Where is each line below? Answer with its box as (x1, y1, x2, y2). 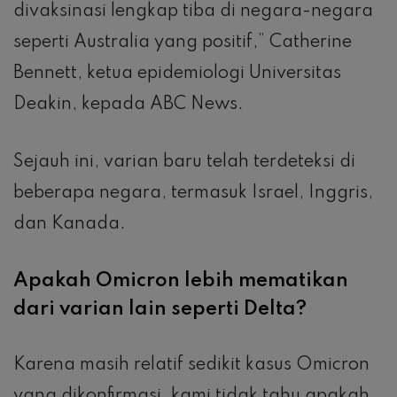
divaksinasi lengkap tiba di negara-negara (13, 2, 373, 20)
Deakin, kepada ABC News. (13, 95, 244, 113)
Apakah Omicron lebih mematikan (13, 270, 348, 291)
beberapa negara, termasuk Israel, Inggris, (13, 183, 373, 202)
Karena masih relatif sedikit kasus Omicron (13, 355, 370, 374)
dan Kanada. (13, 214, 126, 233)
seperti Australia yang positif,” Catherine (13, 33, 352, 51)
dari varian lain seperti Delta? (13, 299, 307, 319)
